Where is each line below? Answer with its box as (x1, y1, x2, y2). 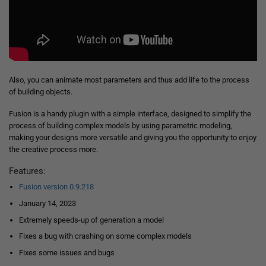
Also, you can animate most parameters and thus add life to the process (9, 75, 249, 85)
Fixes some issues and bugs (18, 248, 115, 257)
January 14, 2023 (18, 198, 76, 208)
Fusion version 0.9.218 (18, 182, 94, 192)
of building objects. (9, 87, 72, 97)
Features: (9, 165, 46, 176)
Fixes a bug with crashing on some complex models (18, 232, 192, 241)
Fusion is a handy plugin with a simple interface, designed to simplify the (9, 109, 251, 119)
